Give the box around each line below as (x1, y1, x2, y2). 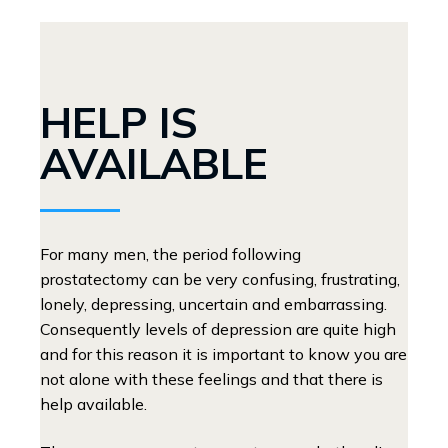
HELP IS (40, 95, 198, 148)
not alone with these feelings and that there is (40, 369, 383, 390)
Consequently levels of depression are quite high (40, 319, 396, 340)
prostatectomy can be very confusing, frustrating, (40, 269, 400, 290)
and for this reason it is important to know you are (40, 344, 407, 365)
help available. (40, 394, 147, 415)
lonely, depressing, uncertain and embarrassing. (40, 294, 387, 315)
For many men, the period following (40, 244, 301, 265)
